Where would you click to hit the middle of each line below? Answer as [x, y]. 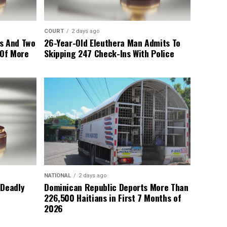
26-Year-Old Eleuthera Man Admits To [112, 43]
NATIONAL [58, 176]
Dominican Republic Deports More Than [116, 187]
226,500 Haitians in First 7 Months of [113, 198]
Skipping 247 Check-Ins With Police [109, 53]
